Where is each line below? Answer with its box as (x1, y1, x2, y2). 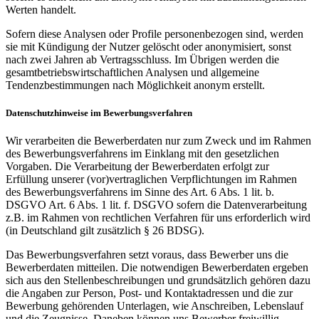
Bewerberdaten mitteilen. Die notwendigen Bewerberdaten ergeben (6, 261, 308, 274)
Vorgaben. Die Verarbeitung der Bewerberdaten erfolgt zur (6, 160, 269, 173)
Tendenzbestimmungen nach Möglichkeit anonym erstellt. (6, 79, 265, 91)
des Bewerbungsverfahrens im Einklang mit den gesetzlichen (6, 147, 279, 160)
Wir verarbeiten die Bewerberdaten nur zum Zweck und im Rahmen (6, 135, 311, 147)
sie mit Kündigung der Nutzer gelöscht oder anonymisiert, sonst (6, 41, 291, 53)
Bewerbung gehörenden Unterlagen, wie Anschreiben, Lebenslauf (6, 300, 303, 313)
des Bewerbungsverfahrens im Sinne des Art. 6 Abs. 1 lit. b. (6, 186, 274, 199)
